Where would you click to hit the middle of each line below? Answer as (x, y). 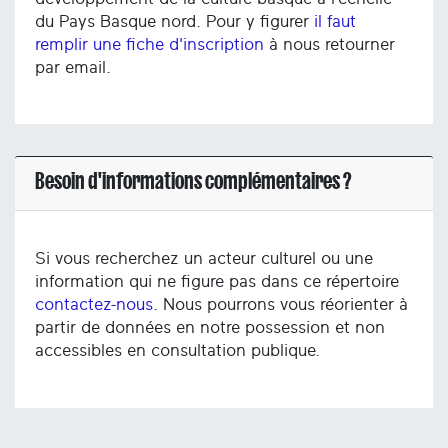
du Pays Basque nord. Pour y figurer (174, 21)
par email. (75, 67)
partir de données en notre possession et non (210, 328)
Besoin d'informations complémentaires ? (193, 181)
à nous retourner (329, 44)
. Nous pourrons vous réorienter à (280, 305)
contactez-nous (94, 305)
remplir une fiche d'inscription (149, 44)
